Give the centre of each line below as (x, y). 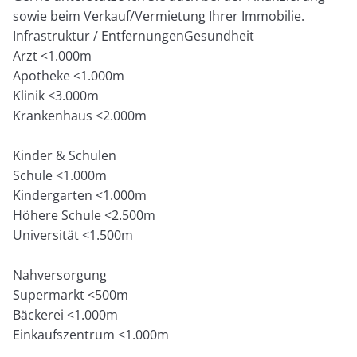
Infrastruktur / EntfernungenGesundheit (134, 36)
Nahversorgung (60, 275)
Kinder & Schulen (65, 156)
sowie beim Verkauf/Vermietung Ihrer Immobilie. (159, 16)
